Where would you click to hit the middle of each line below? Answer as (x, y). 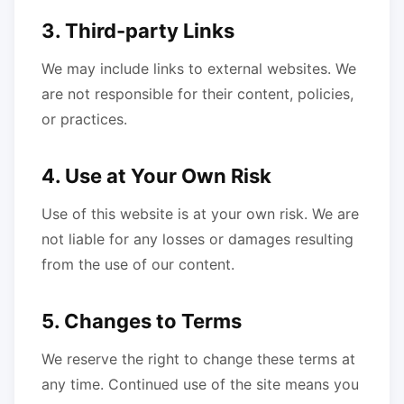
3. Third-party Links (138, 31)
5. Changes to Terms (142, 321)
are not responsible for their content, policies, (197, 94)
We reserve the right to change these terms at (198, 359)
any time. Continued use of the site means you (200, 384)
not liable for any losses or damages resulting (197, 239)
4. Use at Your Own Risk (156, 176)
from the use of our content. (138, 264)
